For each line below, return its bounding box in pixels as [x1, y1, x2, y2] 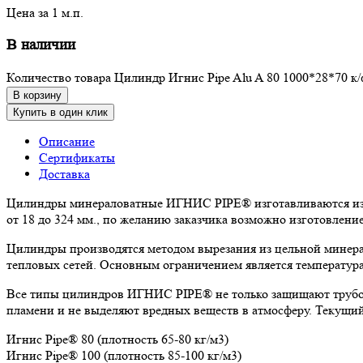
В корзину [13, 88, 62, 101]
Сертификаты [39, 149, 115, 165]
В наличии [6, 36, 75, 54]
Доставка [39, 165, 90, 181]
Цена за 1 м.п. [6, 5, 83, 21]
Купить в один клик [13, 105, 108, 118]
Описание [39, 133, 95, 149]
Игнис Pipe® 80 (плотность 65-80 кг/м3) [6, 331, 228, 347]
